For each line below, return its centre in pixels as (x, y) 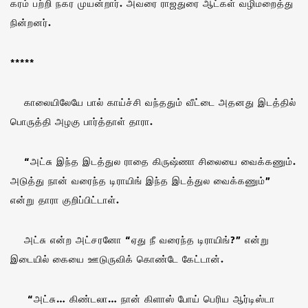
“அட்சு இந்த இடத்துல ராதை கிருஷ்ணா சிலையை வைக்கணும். (153, 161)
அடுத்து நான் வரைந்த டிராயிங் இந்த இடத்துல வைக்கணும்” (141, 180)
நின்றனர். (31, 22)
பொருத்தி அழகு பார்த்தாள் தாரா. (82, 121)
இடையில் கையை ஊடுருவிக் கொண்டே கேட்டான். (117, 258)
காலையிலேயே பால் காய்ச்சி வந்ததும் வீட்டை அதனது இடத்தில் (153, 102)
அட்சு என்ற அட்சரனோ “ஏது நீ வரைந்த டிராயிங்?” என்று (140, 239)
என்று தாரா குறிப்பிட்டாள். (65, 199)
